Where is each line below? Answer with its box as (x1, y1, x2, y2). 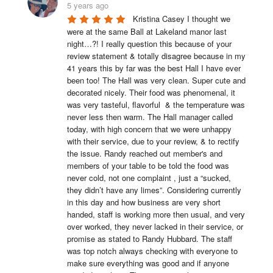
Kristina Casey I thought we (132, 12, 230, 24)
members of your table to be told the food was (66, 159, 229, 171)
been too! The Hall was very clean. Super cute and (66, 74, 246, 86)
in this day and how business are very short (66, 196, 221, 208)
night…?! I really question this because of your (66, 37, 232, 49)
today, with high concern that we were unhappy (66, 122, 232, 135)
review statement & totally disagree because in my (66, 49, 246, 62)
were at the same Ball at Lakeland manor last (66, 25, 227, 37)
